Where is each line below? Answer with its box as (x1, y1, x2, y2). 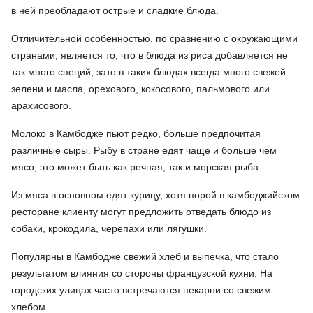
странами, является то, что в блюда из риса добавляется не (11, 50, 288, 61)
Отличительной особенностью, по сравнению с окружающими (11, 33, 298, 44)
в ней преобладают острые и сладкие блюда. (11, 5, 219, 16)
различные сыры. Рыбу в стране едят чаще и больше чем (11, 145, 277, 156)
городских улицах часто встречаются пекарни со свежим (11, 284, 271, 296)
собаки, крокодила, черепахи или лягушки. (11, 223, 207, 234)
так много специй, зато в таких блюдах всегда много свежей (11, 66, 286, 78)
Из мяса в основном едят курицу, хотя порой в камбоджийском (11, 189, 300, 201)
